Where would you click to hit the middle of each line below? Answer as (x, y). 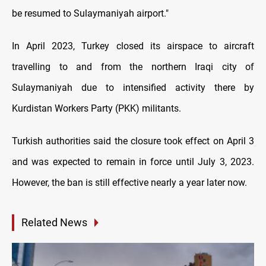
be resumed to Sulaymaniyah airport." (90, 14)
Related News (54, 223)
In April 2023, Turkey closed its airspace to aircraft (133, 46)
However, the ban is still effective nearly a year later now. (129, 183)
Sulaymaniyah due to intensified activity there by (133, 88)
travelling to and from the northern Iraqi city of (133, 67)
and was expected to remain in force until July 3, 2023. (133, 162)
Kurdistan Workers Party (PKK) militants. (96, 109)
